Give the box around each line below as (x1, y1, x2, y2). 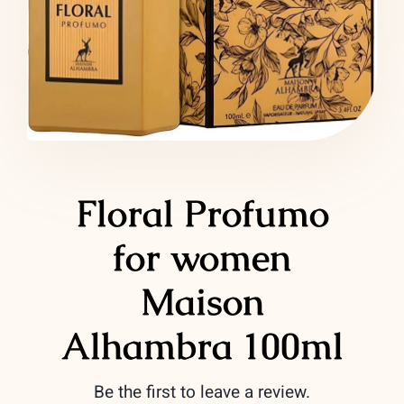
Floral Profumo (75, 188, 329, 237)
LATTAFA (23, 9, 84, 32)
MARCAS (23, 60, 85, 83)
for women (113, 233, 291, 281)
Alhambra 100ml (60, 321, 344, 370)
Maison (140, 277, 264, 326)
